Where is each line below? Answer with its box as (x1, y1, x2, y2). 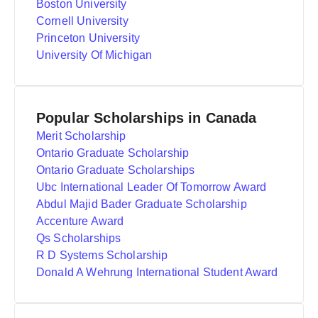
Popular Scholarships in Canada (36, 110, 257, 126)
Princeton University (36, 32, 141, 44)
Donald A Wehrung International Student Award (36, 266, 278, 278)
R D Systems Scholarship (36, 249, 168, 261)
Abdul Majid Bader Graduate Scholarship (36, 198, 247, 210)
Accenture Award (36, 215, 124, 227)
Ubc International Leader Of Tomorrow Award (36, 181, 267, 193)
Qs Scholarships (36, 232, 121, 244)
